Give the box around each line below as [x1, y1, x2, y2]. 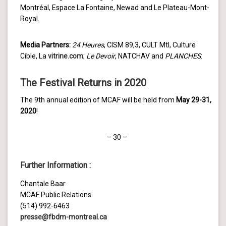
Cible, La [20, 52, 48, 61]
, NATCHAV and [115, 52, 165, 61]
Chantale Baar [20, 180, 66, 188]
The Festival [20, 77, 77, 89]
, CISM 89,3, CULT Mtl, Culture [104, 41, 196, 49]
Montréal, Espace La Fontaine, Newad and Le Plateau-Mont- [20, 4, 209, 12]
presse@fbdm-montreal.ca [20, 213, 107, 221]
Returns [77, 77, 111, 89]
